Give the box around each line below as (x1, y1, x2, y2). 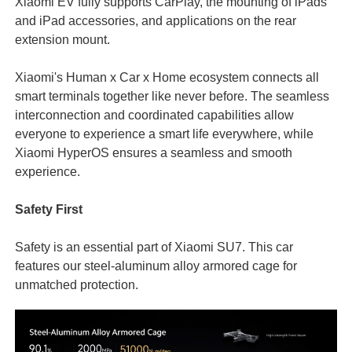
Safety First (14, 201, 82, 216)
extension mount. (14, 31, 110, 46)
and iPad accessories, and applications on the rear (14, 13, 296, 27)
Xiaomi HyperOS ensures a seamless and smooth (14, 145, 292, 159)
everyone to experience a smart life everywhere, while (14, 126, 313, 141)
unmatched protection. (14, 277, 138, 291)
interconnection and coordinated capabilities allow (14, 107, 294, 122)
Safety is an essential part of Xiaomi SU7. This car (14, 239, 293, 254)
